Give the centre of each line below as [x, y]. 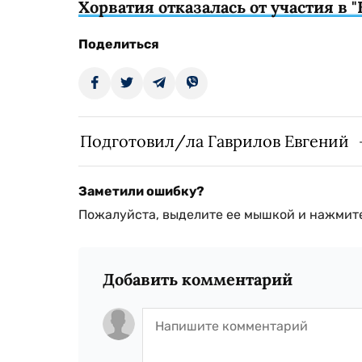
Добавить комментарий [198, 279]
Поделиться [119, 44]
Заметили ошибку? [141, 191]
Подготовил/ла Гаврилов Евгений [215, 141]
